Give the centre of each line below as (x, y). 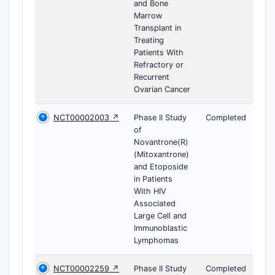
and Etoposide (161, 167)
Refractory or (159, 65)
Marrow (148, 16)
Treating (149, 40)
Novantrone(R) (161, 142)
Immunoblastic (161, 228)
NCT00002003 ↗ (86, 118)
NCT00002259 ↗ (86, 269)
